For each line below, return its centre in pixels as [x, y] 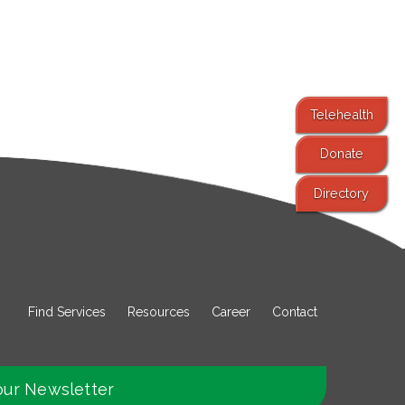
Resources [159, 311]
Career [231, 311]
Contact [295, 311]
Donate [341, 154]
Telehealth [341, 114]
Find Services [67, 311]
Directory [342, 193]
